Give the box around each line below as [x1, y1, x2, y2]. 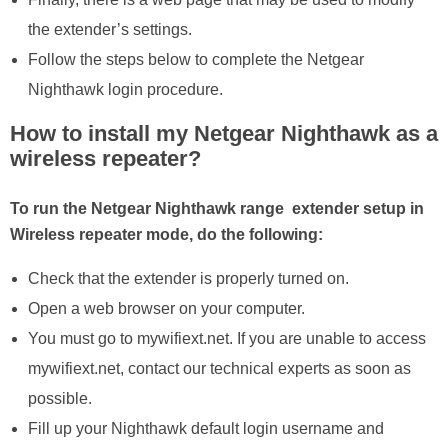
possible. [27, 389, 92, 407]
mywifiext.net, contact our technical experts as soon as [27, 359, 411, 377]
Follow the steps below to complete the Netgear [27, 51, 364, 69]
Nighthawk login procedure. [27, 81, 223, 99]
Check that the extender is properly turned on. [27, 269, 349, 287]
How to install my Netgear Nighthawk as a [10, 121, 438, 147]
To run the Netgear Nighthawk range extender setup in [10, 199, 424, 217]
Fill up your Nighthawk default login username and [27, 419, 384, 437]
